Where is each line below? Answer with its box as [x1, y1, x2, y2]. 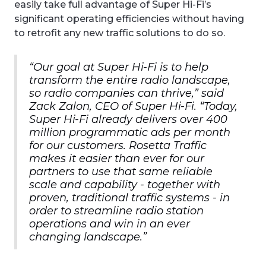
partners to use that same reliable [29, 164, 213, 178]
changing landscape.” [29, 230, 147, 243]
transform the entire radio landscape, [29, 73, 230, 87]
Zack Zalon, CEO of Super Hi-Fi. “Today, [29, 99, 237, 113]
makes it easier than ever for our [29, 151, 204, 165]
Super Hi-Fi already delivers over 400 [29, 112, 227, 126]
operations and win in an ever [29, 217, 190, 230]
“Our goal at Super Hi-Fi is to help [29, 60, 208, 74]
